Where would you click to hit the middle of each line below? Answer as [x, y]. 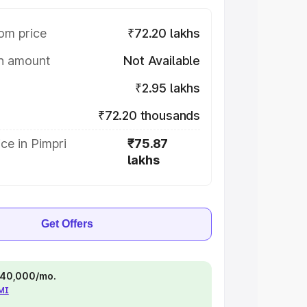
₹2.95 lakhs [167, 88]
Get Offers [67, 224]
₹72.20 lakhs [164, 33]
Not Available [162, 61]
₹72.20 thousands [149, 115]
